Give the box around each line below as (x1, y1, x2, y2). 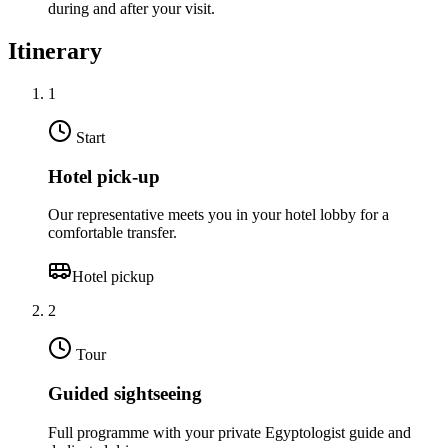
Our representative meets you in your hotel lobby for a (48, 206, 389, 224)
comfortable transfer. (48, 224, 177, 242)
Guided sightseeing (48, 383, 202, 405)
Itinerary (8, 38, 102, 65)
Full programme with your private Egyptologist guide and (48, 423, 411, 441)
